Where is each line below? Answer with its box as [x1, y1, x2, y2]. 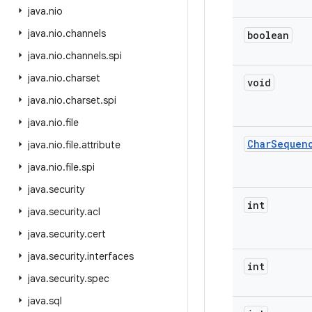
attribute [81, 139, 120, 151]
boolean [247, 29, 289, 42]
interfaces [87, 250, 134, 263]
